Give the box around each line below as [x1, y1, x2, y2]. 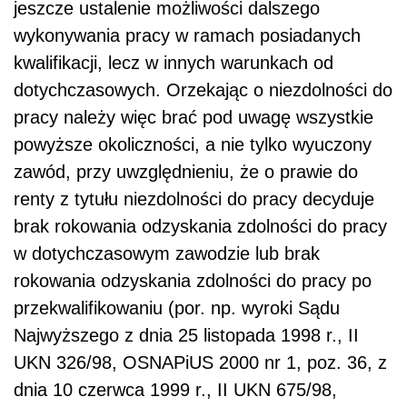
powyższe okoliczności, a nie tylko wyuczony [14, 134, 372, 155]
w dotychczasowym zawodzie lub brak [14, 243, 320, 264]
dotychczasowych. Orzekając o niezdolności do [14, 80, 392, 101]
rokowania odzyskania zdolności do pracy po [14, 271, 372, 292]
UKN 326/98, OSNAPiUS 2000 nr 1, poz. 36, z [14, 352, 387, 373]
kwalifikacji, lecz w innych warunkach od [14, 53, 333, 74]
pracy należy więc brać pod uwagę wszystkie [14, 107, 373, 128]
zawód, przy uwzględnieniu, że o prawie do [14, 162, 358, 183]
